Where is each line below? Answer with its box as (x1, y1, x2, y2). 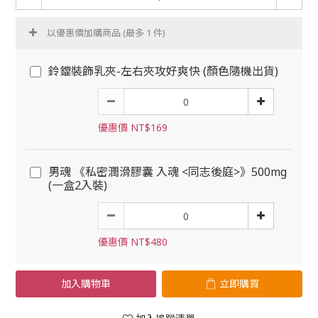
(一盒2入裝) (48, 177, 107, 193)
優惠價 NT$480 (98, 235, 168, 248)
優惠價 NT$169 (98, 121, 168, 134)
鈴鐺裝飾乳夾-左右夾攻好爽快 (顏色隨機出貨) (48, 63, 278, 79)
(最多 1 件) (123, 26, 165, 39)
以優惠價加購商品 (47, 26, 123, 39)
